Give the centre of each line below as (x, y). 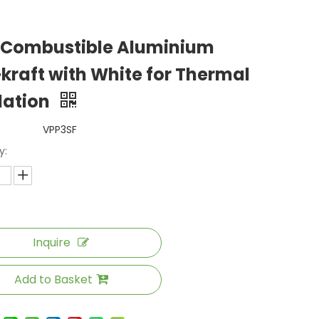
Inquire (52, 242)
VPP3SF (59, 130)
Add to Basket (53, 279)
